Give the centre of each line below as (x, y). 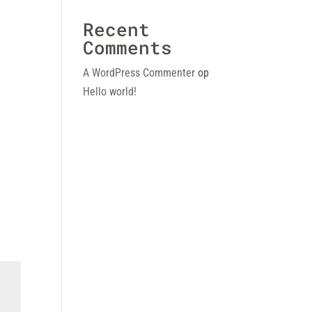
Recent (117, 29)
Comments (128, 47)
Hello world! (110, 92)
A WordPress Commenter (139, 73)
